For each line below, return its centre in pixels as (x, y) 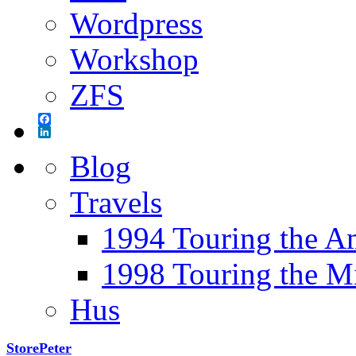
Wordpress (136, 23)
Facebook (63, 131)
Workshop (134, 59)
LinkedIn (61, 144)
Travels (116, 202)
